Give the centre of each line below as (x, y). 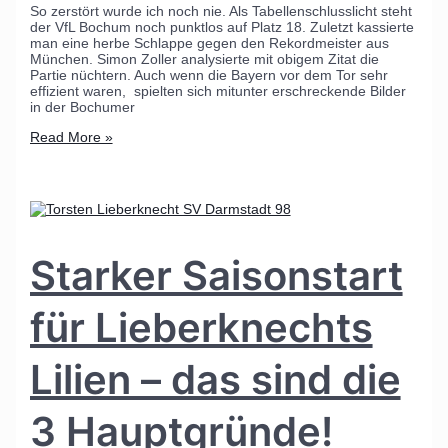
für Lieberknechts (201, 328)
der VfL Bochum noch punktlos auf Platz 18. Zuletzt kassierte (221, 26)
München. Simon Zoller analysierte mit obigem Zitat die (204, 58)
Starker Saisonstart (216, 276)
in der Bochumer (82, 106)
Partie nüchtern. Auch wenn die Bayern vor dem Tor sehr (208, 74)
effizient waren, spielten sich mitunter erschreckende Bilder (217, 90)
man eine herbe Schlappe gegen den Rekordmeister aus (209, 42)
